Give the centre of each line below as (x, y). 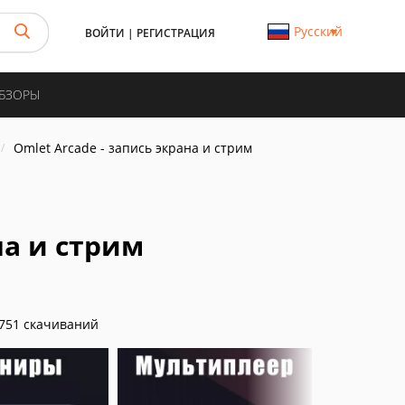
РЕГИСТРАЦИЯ (176, 33)
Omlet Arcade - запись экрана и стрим (133, 148)
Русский (318, 31)
